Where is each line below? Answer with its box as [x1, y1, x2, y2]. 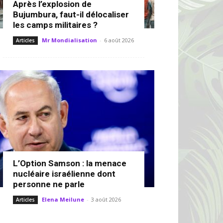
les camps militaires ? [13, 20, 98, 30]
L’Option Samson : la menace [13, 158, 126, 168]
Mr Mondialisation [42, 36, 97, 44]
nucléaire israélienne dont [13, 169, 115, 179]
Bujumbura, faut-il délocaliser [13, 9, 129, 19]
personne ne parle [13, 179, 85, 189]
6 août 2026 [104, 36, 134, 44]
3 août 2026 [91, 196, 121, 203]
